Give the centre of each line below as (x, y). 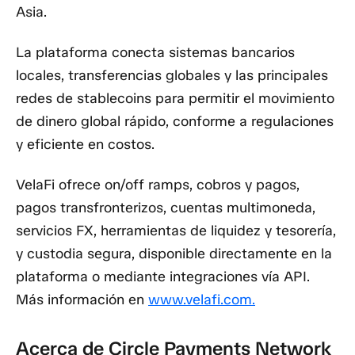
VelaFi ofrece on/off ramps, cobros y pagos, (158, 184)
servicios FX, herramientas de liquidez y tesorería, (176, 230)
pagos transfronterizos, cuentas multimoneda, (166, 207)
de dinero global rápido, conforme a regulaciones (175, 121)
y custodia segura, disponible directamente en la (174, 253)
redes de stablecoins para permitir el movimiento (175, 98)
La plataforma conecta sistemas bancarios (155, 52)
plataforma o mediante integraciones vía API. (163, 276)
